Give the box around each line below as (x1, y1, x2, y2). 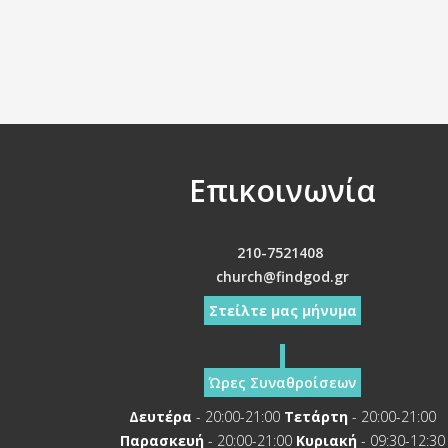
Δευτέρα (128, 407, 192, 426)
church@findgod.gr (215, 267, 349, 286)
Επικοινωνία (188, 170, 376, 211)
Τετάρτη (283, 407, 348, 426)
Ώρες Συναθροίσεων (208, 373, 356, 392)
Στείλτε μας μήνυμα (208, 301, 361, 320)
